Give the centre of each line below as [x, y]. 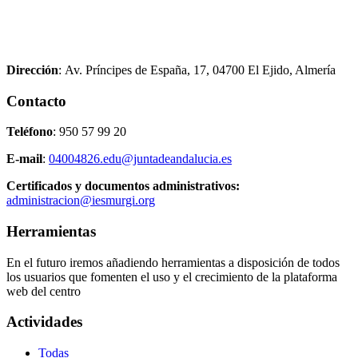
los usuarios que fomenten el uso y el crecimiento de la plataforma [172, 276]
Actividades [44, 322]
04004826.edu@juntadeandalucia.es [140, 159]
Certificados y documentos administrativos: [123, 186]
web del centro [44, 291]
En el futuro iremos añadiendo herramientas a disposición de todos [173, 262]
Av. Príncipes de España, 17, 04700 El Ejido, [180, 70]
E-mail [24, 159]
